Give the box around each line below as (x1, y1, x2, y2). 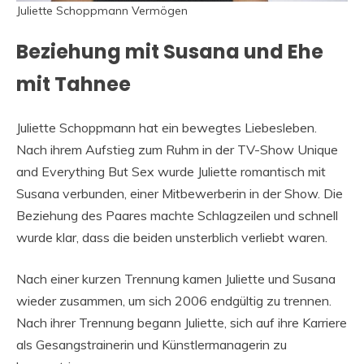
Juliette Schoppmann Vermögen (16, 2, 188, 18)
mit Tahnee (16, 71, 131, 98)
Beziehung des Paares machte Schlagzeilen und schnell (16, 207, 338, 224)
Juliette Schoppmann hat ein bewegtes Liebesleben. (16, 119, 317, 136)
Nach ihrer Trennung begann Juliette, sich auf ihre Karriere (16, 314, 347, 331)
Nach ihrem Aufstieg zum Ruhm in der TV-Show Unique (16, 141, 338, 158)
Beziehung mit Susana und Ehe (16, 38, 323, 66)
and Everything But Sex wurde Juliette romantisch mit (16, 163, 326, 180)
